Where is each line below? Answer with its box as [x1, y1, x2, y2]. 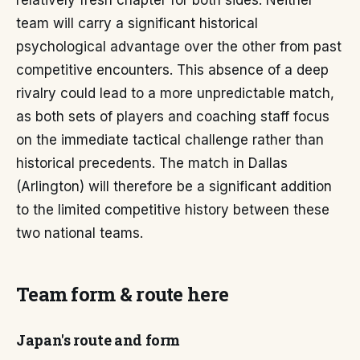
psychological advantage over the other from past [16, 39, 342, 55]
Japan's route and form [16, 330, 181, 350]
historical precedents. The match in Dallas [16, 155, 288, 171]
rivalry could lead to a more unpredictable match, [16, 85, 334, 101]
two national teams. [16, 225, 143, 241]
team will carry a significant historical [16, 15, 258, 31]
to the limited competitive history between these [16, 202, 329, 218]
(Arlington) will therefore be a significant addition [16, 178, 332, 194]
